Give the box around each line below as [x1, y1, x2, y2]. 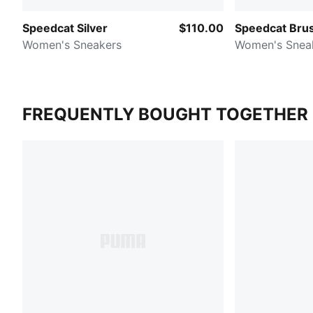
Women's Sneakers [22, 37, 122, 52]
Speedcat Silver [22, 20, 108, 35]
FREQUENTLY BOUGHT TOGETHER [22, 103, 308, 124]
